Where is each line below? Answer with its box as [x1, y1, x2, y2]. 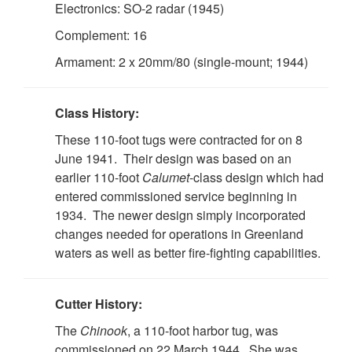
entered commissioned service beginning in [55, 186, 297, 205]
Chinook [80, 321, 127, 339]
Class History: [55, 103, 139, 122]
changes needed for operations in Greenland [55, 224, 303, 243]
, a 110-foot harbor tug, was [127, 321, 278, 339]
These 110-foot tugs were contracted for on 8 [55, 130, 302, 148]
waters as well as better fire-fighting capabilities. [55, 243, 321, 262]
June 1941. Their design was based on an [55, 148, 291, 167]
